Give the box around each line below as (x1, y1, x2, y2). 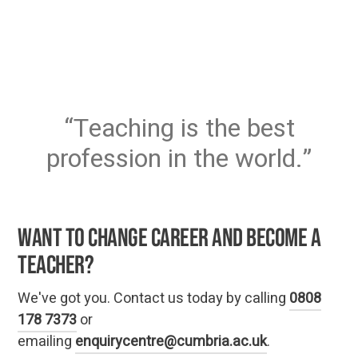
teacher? (18, 249, 94, 281)
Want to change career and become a (18, 222, 320, 254)
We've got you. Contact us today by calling (18, 287, 290, 309)
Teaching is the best (73, 109, 295, 147)
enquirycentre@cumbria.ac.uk (75, 330, 268, 352)
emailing (18, 330, 76, 352)
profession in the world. (46, 139, 303, 177)
